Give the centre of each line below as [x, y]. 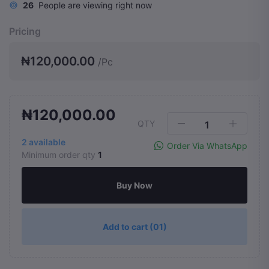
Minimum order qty [60, 155]
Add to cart [126, 227]
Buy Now [134, 185]
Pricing [25, 31]
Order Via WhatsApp [207, 146]
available [46, 142]
